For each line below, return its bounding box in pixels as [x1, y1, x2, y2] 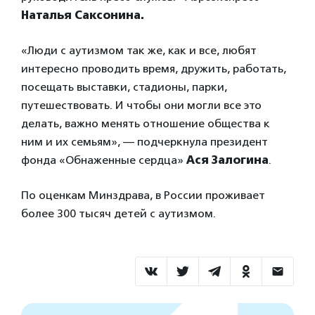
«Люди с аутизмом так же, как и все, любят [21, 44, 257, 57]
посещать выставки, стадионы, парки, [21, 80, 227, 94]
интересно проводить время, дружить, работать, [21, 62, 286, 75]
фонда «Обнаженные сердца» [21, 153, 186, 167]
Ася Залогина [186, 153, 269, 167]
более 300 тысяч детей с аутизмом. [21, 207, 216, 220]
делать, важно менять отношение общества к [21, 117, 270, 130]
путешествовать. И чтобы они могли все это [21, 98, 262, 112]
